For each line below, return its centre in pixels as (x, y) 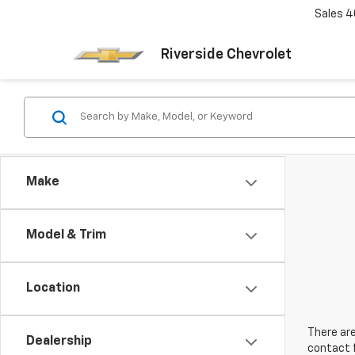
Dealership (59, 342)
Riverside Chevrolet (226, 55)
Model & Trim (66, 235)
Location (53, 288)
